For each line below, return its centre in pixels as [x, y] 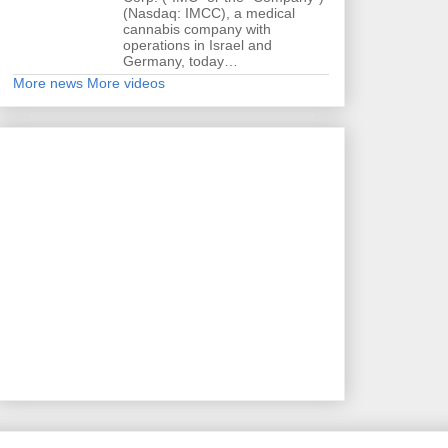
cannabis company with [197, 28]
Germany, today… [180, 60]
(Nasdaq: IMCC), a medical [209, 12]
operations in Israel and [197, 44]
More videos [126, 82]
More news [48, 82]
